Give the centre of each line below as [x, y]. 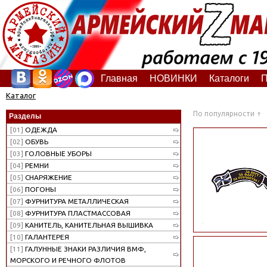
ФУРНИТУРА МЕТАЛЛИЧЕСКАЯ [76, 201]
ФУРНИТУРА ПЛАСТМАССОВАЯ [77, 213]
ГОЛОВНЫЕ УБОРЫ [58, 153]
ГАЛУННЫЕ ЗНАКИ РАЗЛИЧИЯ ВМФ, [85, 249]
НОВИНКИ [173, 78]
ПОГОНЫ [40, 189]
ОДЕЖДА [40, 129]
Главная [119, 78]
